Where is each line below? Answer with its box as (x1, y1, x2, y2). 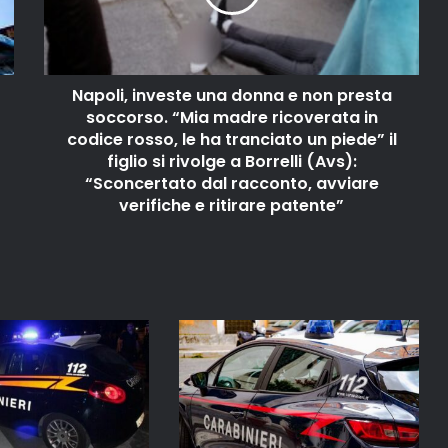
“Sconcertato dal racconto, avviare (84, 172, 379, 196)
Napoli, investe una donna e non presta (71, 84, 392, 108)
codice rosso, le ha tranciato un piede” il (66, 128, 397, 152)
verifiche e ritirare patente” (119, 194, 344, 218)
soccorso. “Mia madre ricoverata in (85, 106, 378, 130)
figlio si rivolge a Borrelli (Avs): (106, 150, 357, 174)
